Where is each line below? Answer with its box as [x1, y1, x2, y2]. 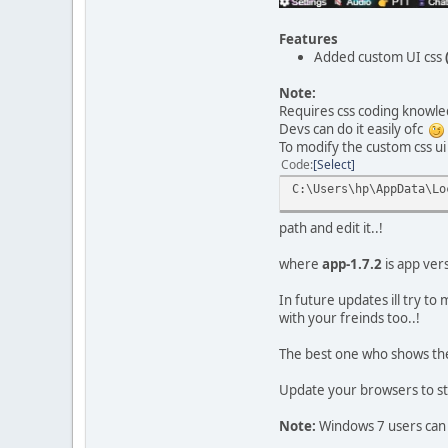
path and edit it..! [279, 218, 383, 237]
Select [317, 155, 351, 173]
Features [279, 29, 338, 48]
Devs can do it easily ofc [279, 119, 429, 138]
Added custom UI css [314, 47, 445, 66]
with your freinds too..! [279, 308, 420, 327]
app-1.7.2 [322, 254, 382, 273]
